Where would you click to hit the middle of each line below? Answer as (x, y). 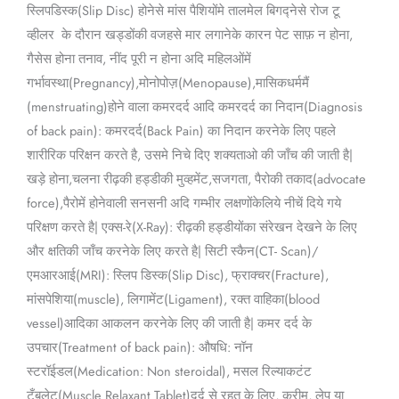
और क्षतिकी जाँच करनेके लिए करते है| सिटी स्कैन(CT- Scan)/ (172, 251)
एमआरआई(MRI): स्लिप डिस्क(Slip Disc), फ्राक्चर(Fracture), (177, 275)
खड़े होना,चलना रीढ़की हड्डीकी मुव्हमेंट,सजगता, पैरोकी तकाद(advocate (196, 179)
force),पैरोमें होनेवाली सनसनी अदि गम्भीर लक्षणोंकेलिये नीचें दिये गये (183, 203)
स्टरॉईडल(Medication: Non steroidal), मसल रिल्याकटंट (169, 371)
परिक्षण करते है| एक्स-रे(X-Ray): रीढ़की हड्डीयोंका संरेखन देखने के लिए (191, 227)
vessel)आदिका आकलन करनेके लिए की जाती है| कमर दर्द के (169, 323)
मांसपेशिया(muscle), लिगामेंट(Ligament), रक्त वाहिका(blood (173, 299)
